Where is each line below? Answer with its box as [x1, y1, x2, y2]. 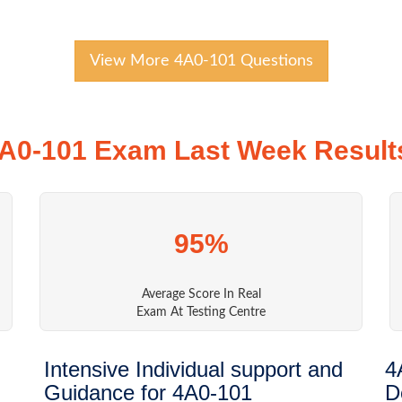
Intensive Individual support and [44, 357, 343, 382]
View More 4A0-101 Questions [89, 53, 313, 70]
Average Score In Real [141, 288, 261, 301]
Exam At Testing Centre [136, 306, 266, 319]
